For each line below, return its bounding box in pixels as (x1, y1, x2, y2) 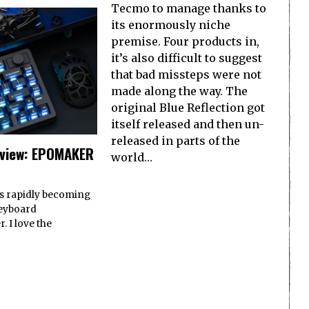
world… (111, 150, 152, 164)
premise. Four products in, (111, 34, 259, 48)
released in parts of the (111, 134, 240, 148)
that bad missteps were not (111, 68, 261, 81)
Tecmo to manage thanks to (111, 1, 266, 15)
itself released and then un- (111, 117, 264, 131)
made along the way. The (111, 84, 248, 98)
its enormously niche (111, 18, 230, 32)
